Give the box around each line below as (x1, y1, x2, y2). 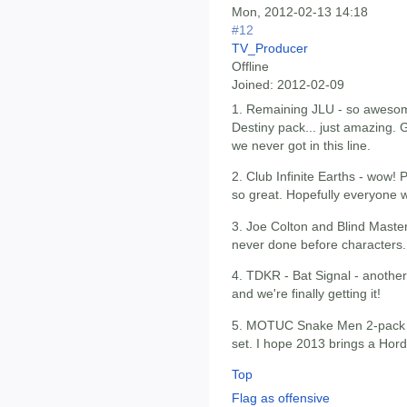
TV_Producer (232, 40, 308, 55)
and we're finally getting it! (232, 286, 381, 302)
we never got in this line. (232, 138, 371, 154)
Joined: (232, 76, 273, 92)
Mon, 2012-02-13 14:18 (232, 4, 368, 19)
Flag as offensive (232, 390, 330, 405)
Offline (232, 58, 269, 74)
